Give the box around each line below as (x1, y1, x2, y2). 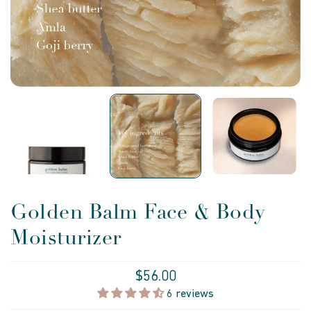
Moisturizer (10, 225, 121, 251)
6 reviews (167, 289, 214, 300)
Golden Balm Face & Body (10, 199, 265, 225)
